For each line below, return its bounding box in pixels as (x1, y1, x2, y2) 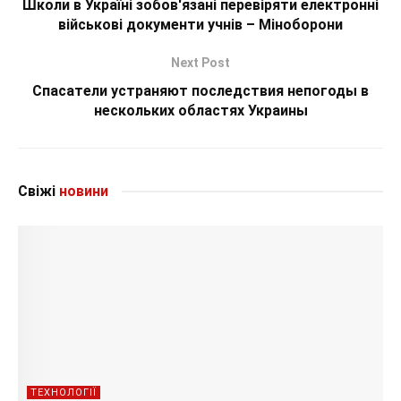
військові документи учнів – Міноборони (58, 16, 343, 34)
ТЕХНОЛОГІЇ (30, 387, 97, 399)
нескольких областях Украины (93, 102, 308, 120)
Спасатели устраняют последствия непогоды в (32, 82, 369, 100)
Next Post (171, 55, 230, 71)
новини (55, 183, 108, 200)
